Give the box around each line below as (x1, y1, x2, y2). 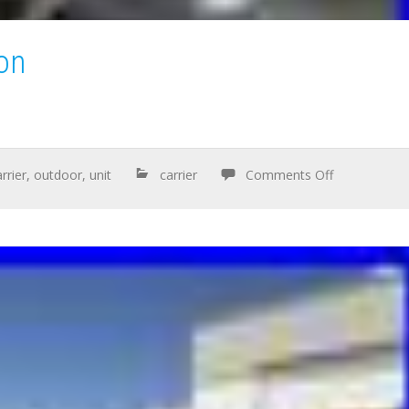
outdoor (34, 165, 83, 184)
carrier (160, 165, 198, 184)
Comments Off (246, 165, 334, 184)
